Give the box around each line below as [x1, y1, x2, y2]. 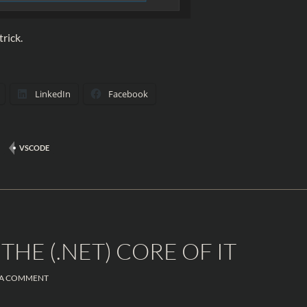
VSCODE [19, 143, 49, 152]
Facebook [108, 87, 148, 100]
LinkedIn [35, 87, 71, 100]
